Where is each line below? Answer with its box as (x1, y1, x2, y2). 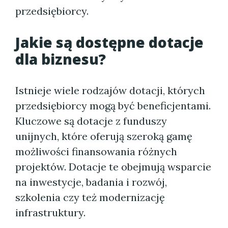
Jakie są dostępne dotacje (15, 33, 204, 52)
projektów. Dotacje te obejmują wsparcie (15, 160, 211, 173)
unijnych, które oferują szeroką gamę (15, 130, 192, 142)
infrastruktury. (15, 206, 85, 219)
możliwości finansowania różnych (15, 145, 177, 158)
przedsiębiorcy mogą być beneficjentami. (15, 99, 211, 112)
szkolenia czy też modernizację (15, 191, 165, 204)
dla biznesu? (15, 49, 106, 69)
